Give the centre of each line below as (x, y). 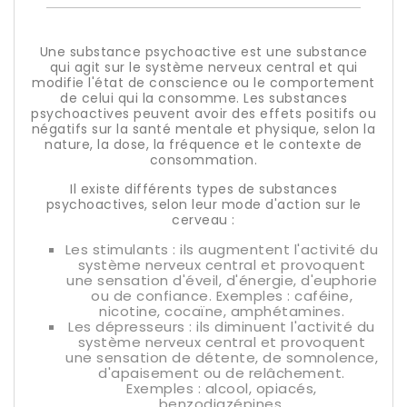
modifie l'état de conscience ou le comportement (203, 83)
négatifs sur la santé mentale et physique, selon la (203, 129)
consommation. (203, 160)
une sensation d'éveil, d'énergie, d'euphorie (222, 280)
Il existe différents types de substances (203, 189)
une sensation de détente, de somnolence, (222, 357)
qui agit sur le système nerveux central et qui (203, 67)
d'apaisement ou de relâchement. (222, 373)
